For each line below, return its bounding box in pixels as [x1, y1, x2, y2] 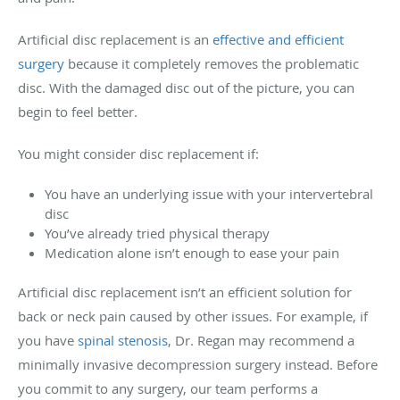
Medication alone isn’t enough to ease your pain [45, 243, 343, 262]
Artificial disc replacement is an [18, 29, 212, 48]
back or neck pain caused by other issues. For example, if [18, 306, 368, 325]
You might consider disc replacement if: [18, 144, 259, 162]
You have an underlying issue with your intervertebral [45, 184, 373, 203]
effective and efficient [212, 29, 344, 48]
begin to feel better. [18, 102, 137, 121]
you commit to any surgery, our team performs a [18, 379, 318, 397]
